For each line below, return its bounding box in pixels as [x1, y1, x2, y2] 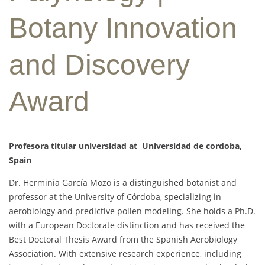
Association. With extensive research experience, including [9, 248, 241, 260]
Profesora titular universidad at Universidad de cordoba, [9, 140, 242, 152]
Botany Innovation [9, 12, 237, 44]
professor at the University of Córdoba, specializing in [9, 191, 221, 203]
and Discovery [9, 49, 190, 81]
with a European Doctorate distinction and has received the [9, 219, 245, 231]
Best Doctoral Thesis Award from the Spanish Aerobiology [9, 234, 237, 245]
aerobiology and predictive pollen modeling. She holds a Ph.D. [9, 205, 256, 217]
